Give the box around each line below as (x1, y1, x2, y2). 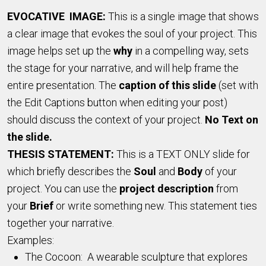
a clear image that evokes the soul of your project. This (7, 27, 257, 40)
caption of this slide (116, 78, 216, 91)
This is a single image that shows (108, 9, 259, 23)
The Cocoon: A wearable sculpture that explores (25, 250, 248, 263)
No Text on (205, 113, 258, 126)
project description (119, 182, 214, 195)
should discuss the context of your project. (7, 113, 205, 126)
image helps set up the (7, 44, 113, 57)
